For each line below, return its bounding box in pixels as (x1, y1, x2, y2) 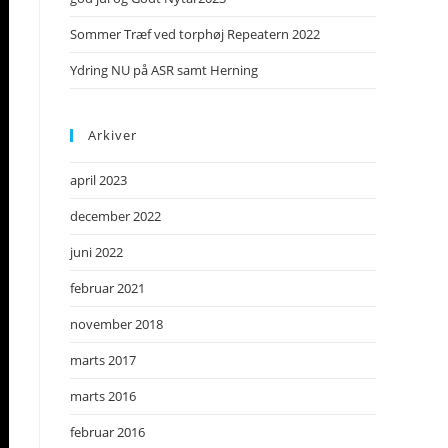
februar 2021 (70, 279, 145, 297)
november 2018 (70, 315, 163, 333)
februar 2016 (70, 423, 145, 441)
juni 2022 (70, 243, 123, 261)
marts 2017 (70, 351, 136, 369)
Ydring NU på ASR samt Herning (70, 61, 258, 79)
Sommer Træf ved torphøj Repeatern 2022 (70, 25, 320, 43)
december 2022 (70, 207, 161, 225)
